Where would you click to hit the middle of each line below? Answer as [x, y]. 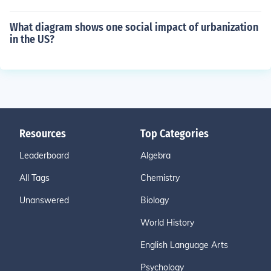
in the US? [32, 39]
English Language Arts [184, 245]
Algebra [155, 155]
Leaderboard [44, 155]
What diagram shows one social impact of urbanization [134, 27]
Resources [43, 134]
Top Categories [175, 134]
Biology [155, 200]
